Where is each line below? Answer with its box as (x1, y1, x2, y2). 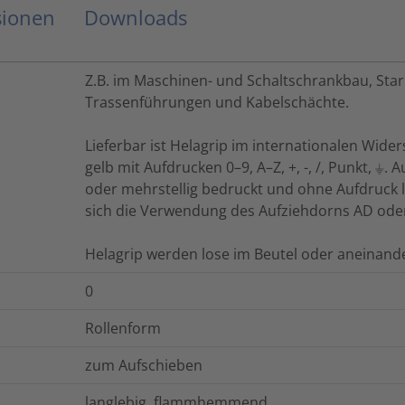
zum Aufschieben (85, 355, 202, 376)
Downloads (84, 4, 187, 32)
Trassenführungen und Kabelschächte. (85, 92, 349, 113)
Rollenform (85, 318, 161, 339)
